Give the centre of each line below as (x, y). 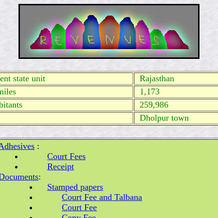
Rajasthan (155, 78)
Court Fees (66, 156)
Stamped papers (75, 187)
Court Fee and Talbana (102, 197)
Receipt (61, 166)
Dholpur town (163, 118)
